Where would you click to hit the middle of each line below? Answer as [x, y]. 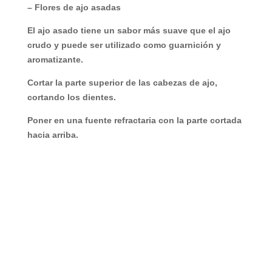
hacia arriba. [53, 135]
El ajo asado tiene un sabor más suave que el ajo [129, 30]
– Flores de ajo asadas [74, 7]
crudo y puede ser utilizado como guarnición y [124, 45]
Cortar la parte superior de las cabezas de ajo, [122, 83]
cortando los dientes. [71, 97]
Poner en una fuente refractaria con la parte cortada [134, 120]
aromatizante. [55, 59]
